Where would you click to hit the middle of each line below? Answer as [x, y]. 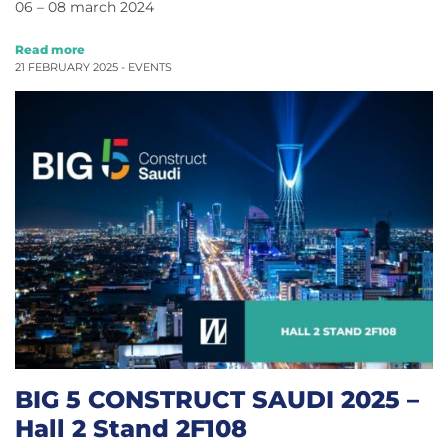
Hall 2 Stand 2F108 [131, 428]
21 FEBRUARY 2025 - [71, 67]
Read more [50, 49]
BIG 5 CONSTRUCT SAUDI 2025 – [217, 399]
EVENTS [150, 67]
